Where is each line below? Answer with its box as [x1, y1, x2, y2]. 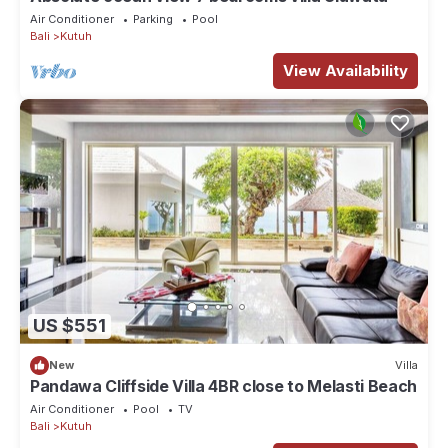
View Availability [283, 60, 408, 80]
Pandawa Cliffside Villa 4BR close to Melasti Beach [30, 375, 417, 396]
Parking [133, 11, 173, 26]
